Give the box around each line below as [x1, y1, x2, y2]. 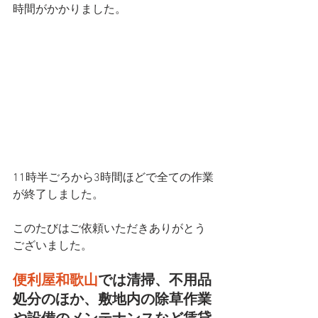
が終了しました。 [13, 187, 104, 202]
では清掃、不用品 [98, 272, 212, 290]
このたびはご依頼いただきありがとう [13, 221, 206, 236]
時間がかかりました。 [13, 2, 126, 17]
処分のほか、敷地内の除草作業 [13, 291, 212, 309]
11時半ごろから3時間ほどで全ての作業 [13, 170, 214, 185]
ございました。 [13, 238, 92, 253]
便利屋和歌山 [13, 272, 98, 290]
